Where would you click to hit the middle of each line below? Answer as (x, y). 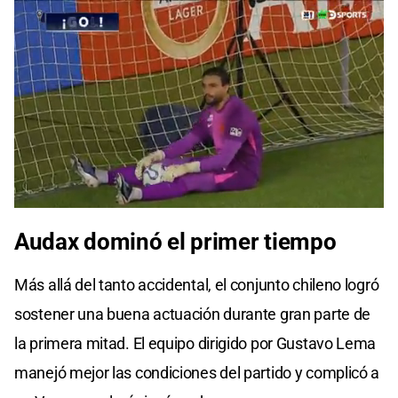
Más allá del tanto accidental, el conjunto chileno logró (197, 284)
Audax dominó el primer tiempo (175, 241)
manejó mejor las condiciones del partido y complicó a (197, 372)
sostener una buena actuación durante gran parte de (193, 314)
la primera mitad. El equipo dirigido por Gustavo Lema (195, 343)
